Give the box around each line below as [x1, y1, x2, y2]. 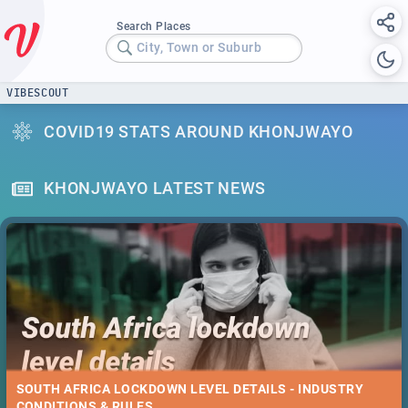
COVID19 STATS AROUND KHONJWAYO [44, 121, 353, 141]
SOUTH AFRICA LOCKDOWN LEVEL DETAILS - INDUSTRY [15, 382, 364, 397]
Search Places [117, 19, 191, 33]
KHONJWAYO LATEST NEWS [44, 178, 266, 199]
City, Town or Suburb [136, 40, 262, 56]
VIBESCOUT [6, 87, 69, 98]
